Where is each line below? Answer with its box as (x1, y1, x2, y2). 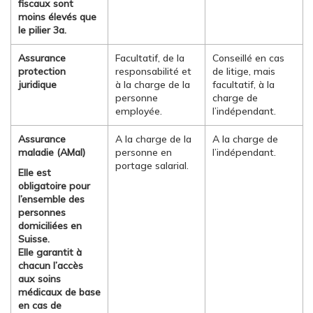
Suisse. (18, 233, 50, 245)
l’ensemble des (18, 193, 85, 205)
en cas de (18, 299, 61, 312)
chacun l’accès (18, 259, 83, 272)
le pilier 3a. (18, 24, 66, 36)
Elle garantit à (18, 246, 82, 259)
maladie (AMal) (18, 146, 85, 159)
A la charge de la (115, 133, 191, 145)
